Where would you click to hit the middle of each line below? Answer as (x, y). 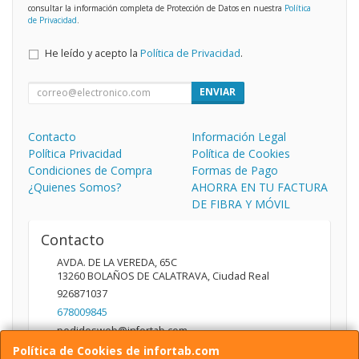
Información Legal (239, 136)
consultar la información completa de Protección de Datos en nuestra (156, 8)
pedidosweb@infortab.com (122, 330)
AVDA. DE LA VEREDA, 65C (117, 262)
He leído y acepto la (93, 53)
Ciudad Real (241, 276)
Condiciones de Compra (90, 170)
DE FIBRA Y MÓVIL (241, 204)
